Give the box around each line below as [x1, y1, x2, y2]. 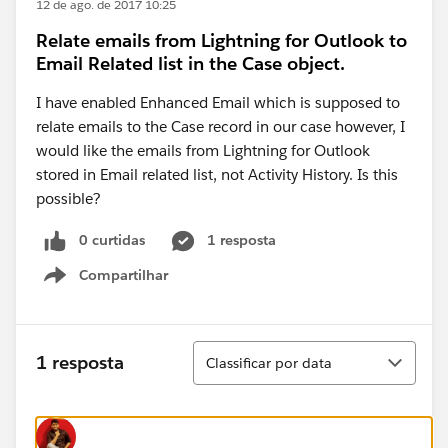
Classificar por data [206, 353, 332, 372]
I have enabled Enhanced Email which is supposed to [36, 93, 400, 112]
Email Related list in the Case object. [36, 52, 345, 75]
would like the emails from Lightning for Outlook [36, 141, 370, 160]
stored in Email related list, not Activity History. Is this [36, 165, 398, 184]
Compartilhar [79, 265, 168, 284]
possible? [36, 189, 105, 208]
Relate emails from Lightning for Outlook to [36, 29, 407, 52]
